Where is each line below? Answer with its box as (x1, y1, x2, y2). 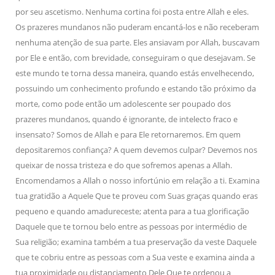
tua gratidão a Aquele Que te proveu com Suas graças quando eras (15, 190, 258, 201)
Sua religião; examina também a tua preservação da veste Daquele (15, 236, 257, 247)
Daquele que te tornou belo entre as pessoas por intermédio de (15, 221, 247, 232)
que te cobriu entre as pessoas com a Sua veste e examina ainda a (15, 252, 255, 263)
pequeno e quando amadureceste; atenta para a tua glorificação (15, 206, 249, 217)
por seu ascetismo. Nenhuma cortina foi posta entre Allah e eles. (15, 6, 249, 17)
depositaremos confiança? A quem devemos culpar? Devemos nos (15, 144, 257, 155)
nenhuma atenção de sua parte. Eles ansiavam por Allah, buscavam (15, 37, 260, 48)
